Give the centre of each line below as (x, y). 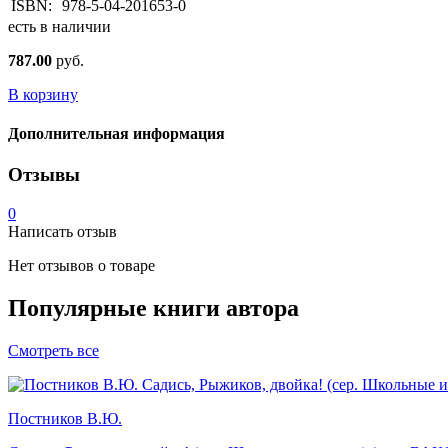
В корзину (43, 94)
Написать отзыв (62, 232)
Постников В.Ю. (65, 418)
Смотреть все (53, 350)
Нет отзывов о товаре (81, 266)
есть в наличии (59, 26)
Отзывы (44, 175)
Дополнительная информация (116, 134)
